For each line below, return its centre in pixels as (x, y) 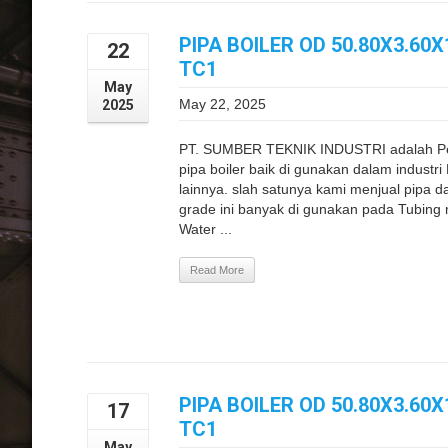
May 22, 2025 (222, 103)
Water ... (205, 228)
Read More (217, 269)
